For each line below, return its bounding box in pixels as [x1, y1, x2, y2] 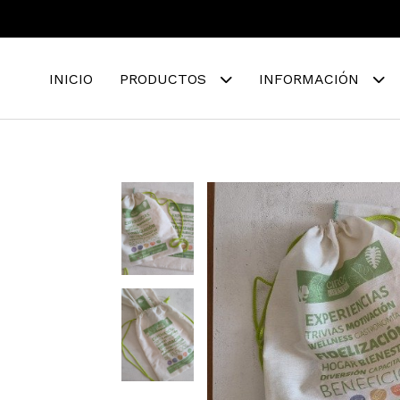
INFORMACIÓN [259, 71, 363, 87]
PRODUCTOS [120, 71, 211, 87]
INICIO [49, 71, 93, 87]
